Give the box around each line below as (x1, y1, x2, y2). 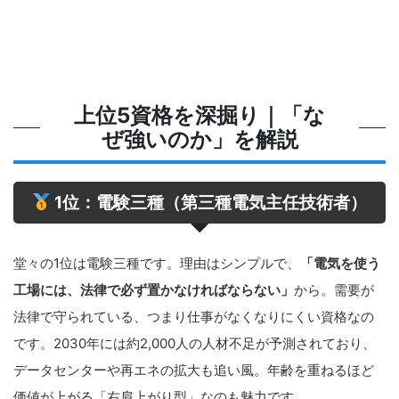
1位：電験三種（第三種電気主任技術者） (51, 191, 368, 213)
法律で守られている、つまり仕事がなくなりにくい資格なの (13, 307, 374, 325)
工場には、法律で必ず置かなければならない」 (13, 281, 294, 298)
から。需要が (294, 281, 374, 298)
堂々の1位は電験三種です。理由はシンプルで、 (13, 254, 300, 272)
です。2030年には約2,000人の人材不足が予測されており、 (13, 334, 376, 352)
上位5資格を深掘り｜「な (74, 102, 325, 128)
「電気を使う (300, 254, 380, 272)
